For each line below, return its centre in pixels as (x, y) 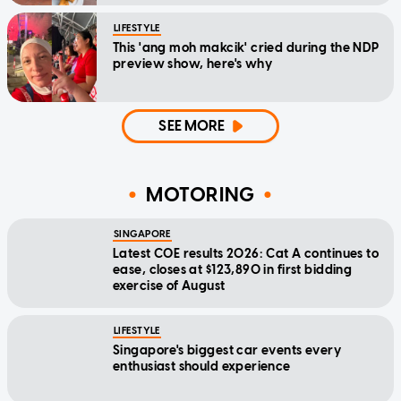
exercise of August (169, 286)
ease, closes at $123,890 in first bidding (233, 269)
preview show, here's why (193, 64)
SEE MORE (192, 125)
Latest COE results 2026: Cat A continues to (246, 253)
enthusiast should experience (202, 366)
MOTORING (200, 195)
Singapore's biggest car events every (227, 350)
